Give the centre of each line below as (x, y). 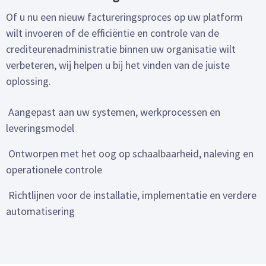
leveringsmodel (40, 128)
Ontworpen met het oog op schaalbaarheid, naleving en (130, 154)
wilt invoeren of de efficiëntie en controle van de (113, 33)
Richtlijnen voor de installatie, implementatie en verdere (131, 195)
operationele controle (54, 170)
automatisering (40, 211)
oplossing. (28, 81)
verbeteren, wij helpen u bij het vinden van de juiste (118, 65)
